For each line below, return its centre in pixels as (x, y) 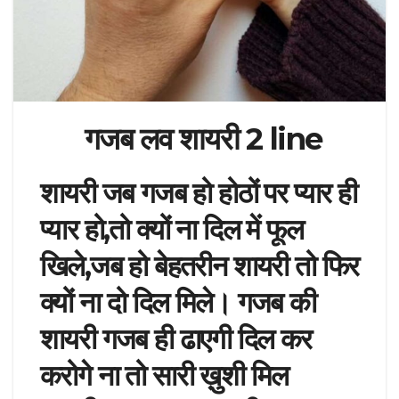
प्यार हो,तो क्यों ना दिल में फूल (171, 230)
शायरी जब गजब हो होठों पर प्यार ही (199, 193)
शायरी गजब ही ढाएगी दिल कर (176, 339)
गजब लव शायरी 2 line (199, 139)
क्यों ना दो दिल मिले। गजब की (178, 303)
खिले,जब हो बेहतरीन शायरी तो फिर (199, 266)
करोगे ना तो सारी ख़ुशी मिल (164, 376)
